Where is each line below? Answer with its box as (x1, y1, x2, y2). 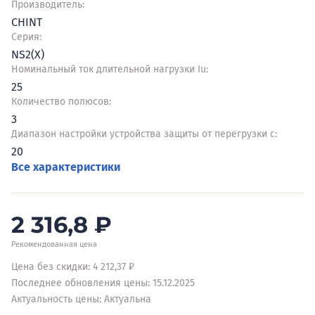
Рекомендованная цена (11, 240, 97, 249)
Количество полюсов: (11, 96, 111, 108)
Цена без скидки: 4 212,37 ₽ (11, 261, 134, 273)
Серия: (11, 31, 41, 43)
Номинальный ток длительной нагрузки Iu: (11, 63, 208, 75)
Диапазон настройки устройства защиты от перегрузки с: (11, 128, 277, 140)
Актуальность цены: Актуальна (11, 293, 151, 305)
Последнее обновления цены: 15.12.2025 (11, 277, 195, 289)
